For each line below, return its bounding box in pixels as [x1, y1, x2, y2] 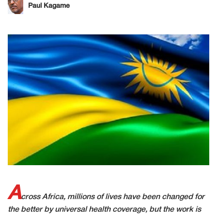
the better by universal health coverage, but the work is [8, 206, 201, 214]
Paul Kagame [28, 3, 70, 10]
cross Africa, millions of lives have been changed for [21, 194, 204, 201]
